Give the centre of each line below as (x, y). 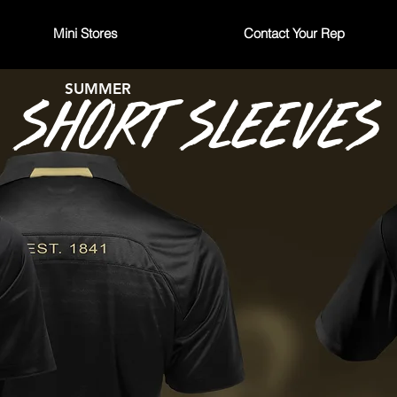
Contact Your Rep (294, 33)
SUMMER (97, 89)
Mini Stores (85, 33)
